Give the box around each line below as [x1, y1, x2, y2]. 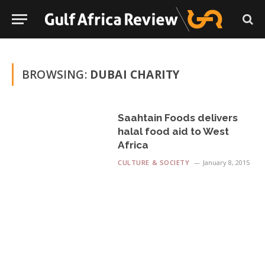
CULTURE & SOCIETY [118, 158, 190, 167]
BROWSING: [22, 67, 90, 82]
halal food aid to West [118, 125, 230, 137]
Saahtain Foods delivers [118, 112, 238, 124]
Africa [118, 139, 149, 151]
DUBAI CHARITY [89, 67, 180, 82]
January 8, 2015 [202, 158, 250, 167]
